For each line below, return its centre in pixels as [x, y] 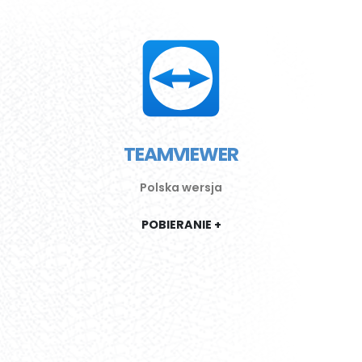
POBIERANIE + [181, 224]
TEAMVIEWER [181, 154]
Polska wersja [181, 187]
